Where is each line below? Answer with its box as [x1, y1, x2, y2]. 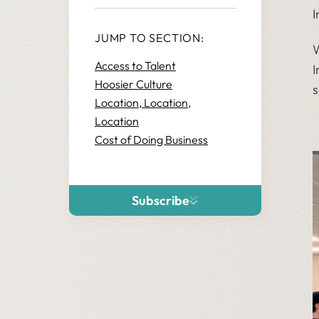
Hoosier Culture [95, 77, 172, 91]
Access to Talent [95, 58, 176, 73]
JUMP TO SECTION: [95, 31, 204, 45]
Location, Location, [95, 95, 191, 110]
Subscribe [132, 192, 190, 209]
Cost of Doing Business [95, 132, 208, 147]
